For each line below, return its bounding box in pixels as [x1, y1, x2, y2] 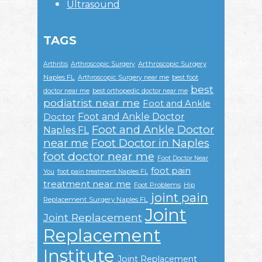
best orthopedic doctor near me [92, 87, 188, 95]
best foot [172, 74, 198, 82]
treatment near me [43, 178, 131, 190]
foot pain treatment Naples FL [57, 168, 148, 176]
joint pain [151, 190, 208, 205]
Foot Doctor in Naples [91, 136, 209, 150]
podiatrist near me [43, 96, 140, 109]
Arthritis [43, 60, 68, 68]
